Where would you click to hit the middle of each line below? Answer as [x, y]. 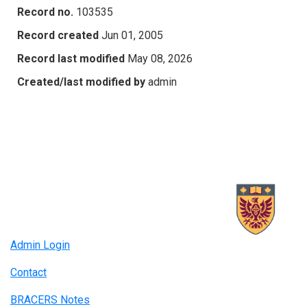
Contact [28, 273]
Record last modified [71, 58]
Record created [58, 35]
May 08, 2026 [160, 58]
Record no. [45, 12]
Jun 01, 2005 [132, 35]
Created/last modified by [81, 82]
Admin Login [40, 245]
